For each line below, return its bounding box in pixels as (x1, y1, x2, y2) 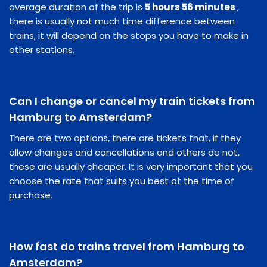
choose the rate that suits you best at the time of (9, 174, 234, 187)
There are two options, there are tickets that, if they (9, 131, 241, 144)
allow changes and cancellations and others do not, (9, 145, 240, 159)
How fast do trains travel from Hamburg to (9, 238, 244, 254)
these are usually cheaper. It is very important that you (9, 160, 253, 173)
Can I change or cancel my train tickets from (9, 93, 255, 108)
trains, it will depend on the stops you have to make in (9, 29, 249, 42)
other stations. (9, 43, 74, 56)
